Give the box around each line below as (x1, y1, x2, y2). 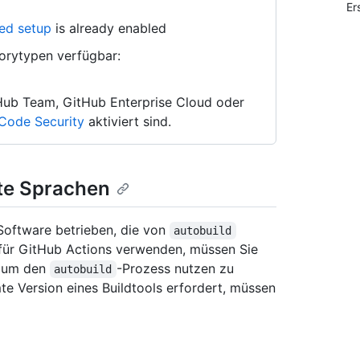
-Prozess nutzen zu (116, 260, 238, 277)
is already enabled (51, 20, 166, 36)
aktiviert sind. (84, 113, 171, 129)
